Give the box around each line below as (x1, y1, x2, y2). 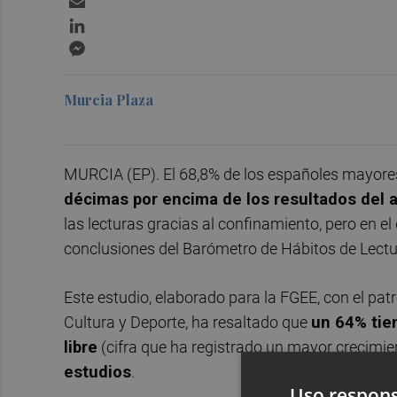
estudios (64, 362, 131, 382)
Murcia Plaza (64, 90, 153, 109)
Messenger (89, 35, 160, 52)
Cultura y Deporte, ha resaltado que (64, 313, 311, 332)
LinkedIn (89, 12, 142, 29)
